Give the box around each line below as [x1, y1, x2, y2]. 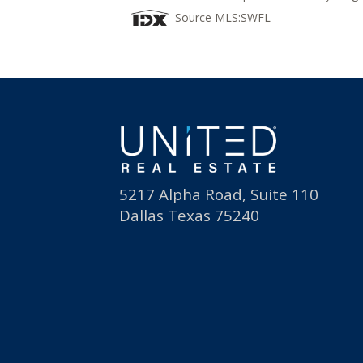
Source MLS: [174, 10, 241, 25]
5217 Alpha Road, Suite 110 [119, 184, 318, 205]
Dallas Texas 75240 [119, 205, 259, 226]
